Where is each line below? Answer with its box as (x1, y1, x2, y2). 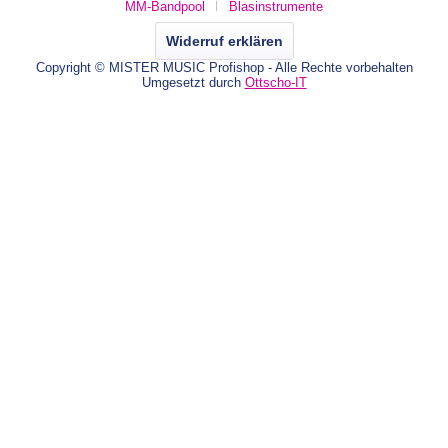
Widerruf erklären (165, 32, 283, 49)
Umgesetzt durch (141, 74, 245, 90)
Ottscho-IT (244, 74, 307, 90)
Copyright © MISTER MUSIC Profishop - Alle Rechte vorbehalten (35, 59, 413, 75)
